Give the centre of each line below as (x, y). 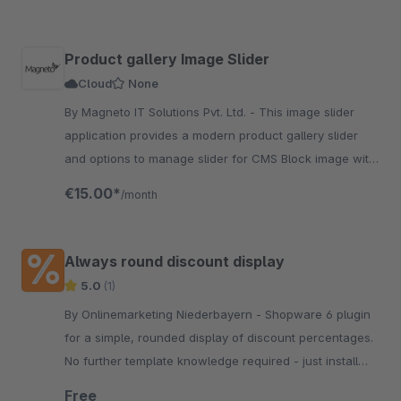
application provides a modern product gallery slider (211, 135)
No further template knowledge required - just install (211, 361)
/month (139, 195)
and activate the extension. (141, 384)
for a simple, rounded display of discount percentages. (219, 337)
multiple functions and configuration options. (190, 182)
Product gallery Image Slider (167, 59)
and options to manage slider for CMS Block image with (220, 158)
